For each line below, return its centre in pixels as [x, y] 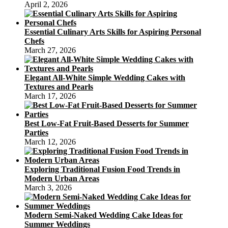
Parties [36, 132]
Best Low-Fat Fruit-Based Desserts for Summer [107, 123]
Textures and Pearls [59, 87]
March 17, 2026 [50, 96]
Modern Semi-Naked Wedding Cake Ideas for [104, 215]
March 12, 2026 [50, 141]
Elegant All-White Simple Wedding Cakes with [105, 77]
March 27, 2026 [50, 50]
